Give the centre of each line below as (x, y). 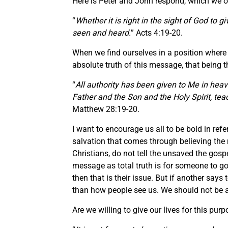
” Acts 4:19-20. (157, 33)
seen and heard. (102, 33)
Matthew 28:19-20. (106, 109)
